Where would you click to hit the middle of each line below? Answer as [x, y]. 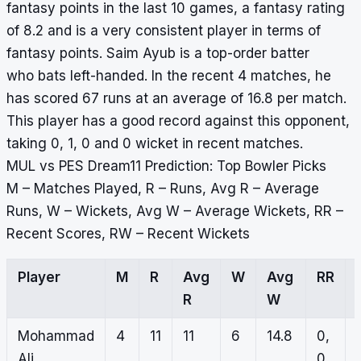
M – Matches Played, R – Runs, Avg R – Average [163, 189]
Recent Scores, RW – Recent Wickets [128, 234]
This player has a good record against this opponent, [178, 121]
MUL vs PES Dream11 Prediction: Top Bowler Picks [166, 166]
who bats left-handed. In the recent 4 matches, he [169, 76]
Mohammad [56, 336]
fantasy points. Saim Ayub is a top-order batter [158, 54]
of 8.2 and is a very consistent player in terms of [164, 31]
